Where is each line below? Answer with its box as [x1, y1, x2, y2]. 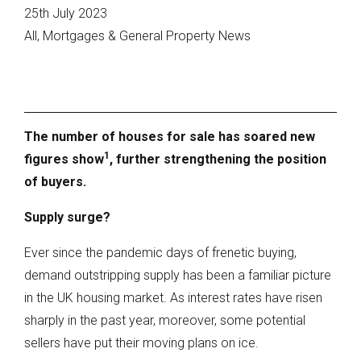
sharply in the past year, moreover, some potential [24, 312, 305, 328]
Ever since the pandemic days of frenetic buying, [24, 244, 297, 260]
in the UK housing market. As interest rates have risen [24, 289, 322, 305]
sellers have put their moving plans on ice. [24, 334, 262, 351]
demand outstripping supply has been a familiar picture [24, 267, 331, 283]
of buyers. [24, 173, 86, 189]
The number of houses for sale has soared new [24, 128, 315, 144]
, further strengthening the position [110, 151, 326, 167]
